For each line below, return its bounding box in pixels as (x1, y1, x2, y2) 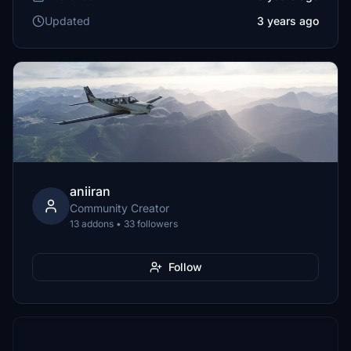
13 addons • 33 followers (70, 218, 178, 230)
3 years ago (257, 14, 319, 27)
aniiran (70, 183, 110, 199)
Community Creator (70, 201, 169, 215)
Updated (45, 14, 90, 27)
